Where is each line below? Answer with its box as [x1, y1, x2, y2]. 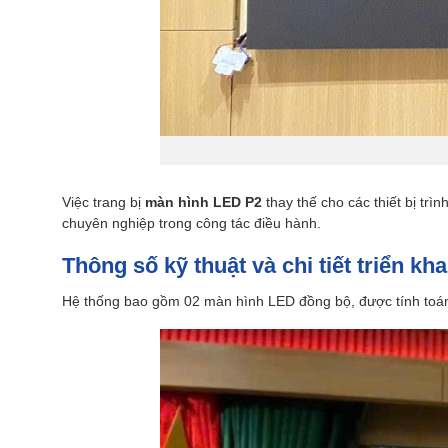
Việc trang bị [62, 195, 145, 211]
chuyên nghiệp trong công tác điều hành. [62, 216, 321, 232]
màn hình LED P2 [145, 195, 262, 211]
